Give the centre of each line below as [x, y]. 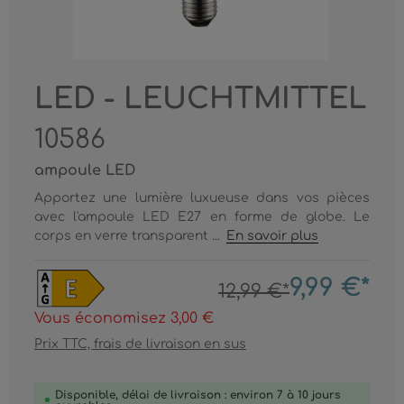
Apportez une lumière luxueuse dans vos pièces [202, 198]
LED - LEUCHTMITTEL [201, 99]
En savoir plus [273, 236]
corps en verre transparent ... [129, 236]
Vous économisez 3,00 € [124, 318]
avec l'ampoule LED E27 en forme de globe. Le [202, 217]
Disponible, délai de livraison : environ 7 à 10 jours [198, 395]
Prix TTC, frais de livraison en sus [140, 344]
